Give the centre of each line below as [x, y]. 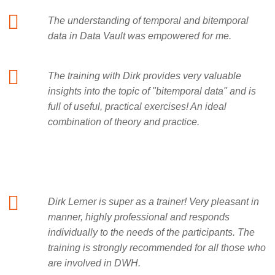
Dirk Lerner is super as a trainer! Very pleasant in [153, 202]
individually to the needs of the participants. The [151, 233]
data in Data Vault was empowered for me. [140, 36]
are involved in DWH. [94, 263]
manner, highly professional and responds [139, 217]
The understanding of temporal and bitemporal [148, 21]
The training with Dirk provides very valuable [145, 76]
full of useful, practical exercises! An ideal [137, 107]
